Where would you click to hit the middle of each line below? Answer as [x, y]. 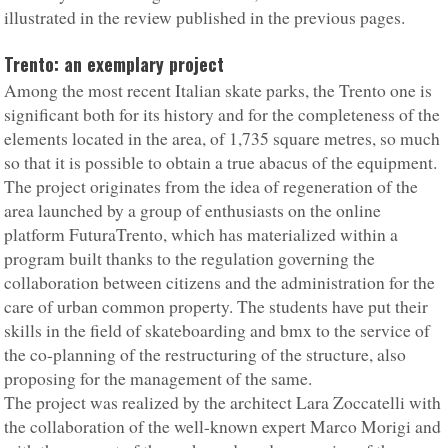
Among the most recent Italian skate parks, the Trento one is [218, 91]
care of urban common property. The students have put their [216, 307]
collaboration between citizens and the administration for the [220, 283]
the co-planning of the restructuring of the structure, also [205, 355]
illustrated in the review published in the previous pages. [205, 18]
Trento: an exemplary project [114, 64]
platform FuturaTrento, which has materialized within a [201, 235]
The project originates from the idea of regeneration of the [211, 187]
